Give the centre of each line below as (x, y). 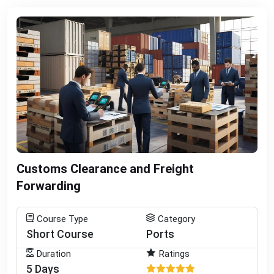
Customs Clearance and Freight (105, 168)
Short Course (60, 234)
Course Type (62, 219)
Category (176, 219)
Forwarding (49, 186)
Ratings (174, 254)
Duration (54, 254)
